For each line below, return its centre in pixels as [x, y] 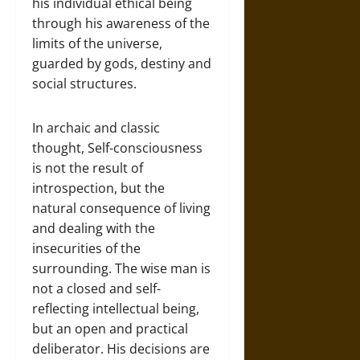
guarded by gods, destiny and [122, 63]
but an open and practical [110, 328]
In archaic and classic [96, 127]
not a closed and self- [96, 288]
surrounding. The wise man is [121, 268]
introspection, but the [98, 188]
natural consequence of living [121, 208]
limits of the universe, [97, 43]
